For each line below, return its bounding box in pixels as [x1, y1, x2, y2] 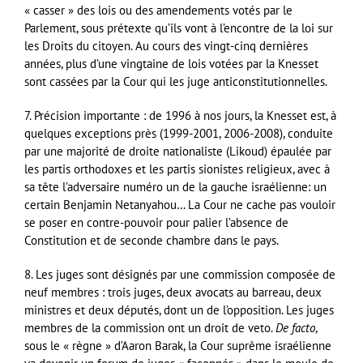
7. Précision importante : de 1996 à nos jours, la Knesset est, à [24, 107, 336, 123]
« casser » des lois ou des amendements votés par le [24, 2, 293, 18]
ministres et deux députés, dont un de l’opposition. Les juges [24, 301, 334, 318]
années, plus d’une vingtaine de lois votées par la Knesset [24, 55, 318, 71]
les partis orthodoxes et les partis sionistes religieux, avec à [24, 160, 330, 177]
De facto [275, 319, 315, 335]
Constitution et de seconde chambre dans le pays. [24, 232, 279, 248]
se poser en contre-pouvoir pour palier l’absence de [24, 214, 288, 230]
